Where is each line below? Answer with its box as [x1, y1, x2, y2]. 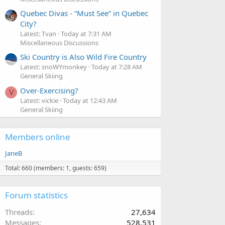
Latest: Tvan [20, 29, 56, 38]
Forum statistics [5, 189, 68, 201]
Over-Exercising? [20, 85, 78, 95]
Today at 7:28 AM [91, 62, 142, 72]
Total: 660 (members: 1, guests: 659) [5, 163, 106, 172]
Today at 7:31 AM [61, 29, 111, 38]
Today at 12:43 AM [63, 95, 117, 105]
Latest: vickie [20, 95, 58, 105]
